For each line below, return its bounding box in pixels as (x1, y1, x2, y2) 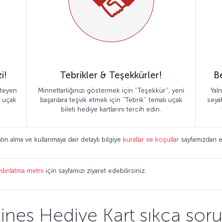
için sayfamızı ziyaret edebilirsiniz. (44, 167, 146, 174)
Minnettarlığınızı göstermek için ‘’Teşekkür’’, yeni (38, 87, 184, 94)
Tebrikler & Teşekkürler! (60, 69, 162, 81)
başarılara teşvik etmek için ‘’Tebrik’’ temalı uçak (40, 96, 182, 104)
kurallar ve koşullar (123, 136, 179, 143)
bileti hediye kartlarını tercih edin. (61, 106, 161, 113)
